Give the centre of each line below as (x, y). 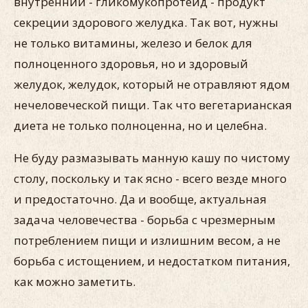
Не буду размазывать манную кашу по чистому (152, 158)
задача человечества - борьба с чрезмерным (145, 220)
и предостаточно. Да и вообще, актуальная (140, 199)
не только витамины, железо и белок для (133, 43)
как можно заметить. (76, 282)
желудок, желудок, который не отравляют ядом (152, 84)
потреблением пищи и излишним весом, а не (147, 240)
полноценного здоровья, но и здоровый (131, 64)
